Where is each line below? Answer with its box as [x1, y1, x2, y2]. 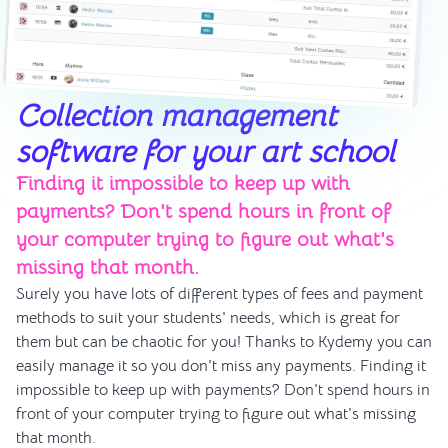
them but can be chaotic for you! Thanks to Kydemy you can [16, 331, 432, 352]
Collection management [16, 96, 337, 135]
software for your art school [16, 132, 395, 171]
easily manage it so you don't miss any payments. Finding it [16, 355, 426, 376]
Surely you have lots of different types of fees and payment [16, 283, 423, 304]
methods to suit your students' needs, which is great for [16, 307, 400, 328]
